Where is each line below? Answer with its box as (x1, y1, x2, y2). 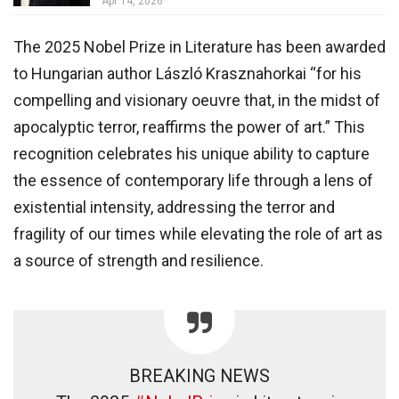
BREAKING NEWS (129, 365, 270, 387)
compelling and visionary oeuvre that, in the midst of (13, 90, 380, 110)
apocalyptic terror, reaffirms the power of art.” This (13, 117, 365, 136)
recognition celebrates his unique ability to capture (13, 143, 370, 163)
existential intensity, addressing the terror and (13, 197, 335, 216)
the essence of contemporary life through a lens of (13, 170, 373, 190)
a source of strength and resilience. (13, 250, 264, 270)
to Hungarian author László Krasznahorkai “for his (13, 63, 362, 83)
